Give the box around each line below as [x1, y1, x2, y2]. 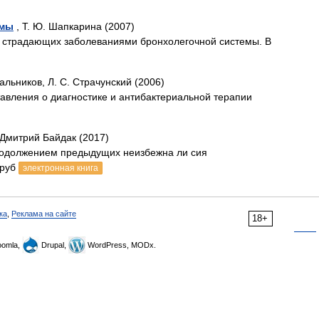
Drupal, [39, 241, 68, 249]
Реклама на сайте [11, 209, 76, 218]
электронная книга [23, 163, 98, 173]
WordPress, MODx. [85, 241, 156, 249]
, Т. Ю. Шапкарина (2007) [14, 21, 135, 32]
